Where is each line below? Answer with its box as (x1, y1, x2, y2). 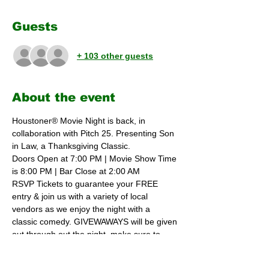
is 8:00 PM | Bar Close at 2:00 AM (12, 166, 142, 177)
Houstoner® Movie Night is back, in (12, 116, 148, 126)
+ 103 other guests (77, 50, 153, 61)
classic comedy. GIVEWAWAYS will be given (12, 217, 180, 227)
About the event (12, 91, 115, 104)
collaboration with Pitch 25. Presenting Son (12, 128, 177, 139)
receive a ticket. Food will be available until (12, 242, 176, 252)
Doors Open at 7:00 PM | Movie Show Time (12, 154, 179, 164)
